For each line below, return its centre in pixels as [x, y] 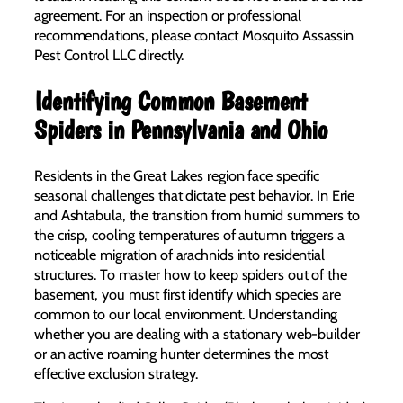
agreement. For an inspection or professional [168, 16]
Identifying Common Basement [171, 101]
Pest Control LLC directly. [109, 55]
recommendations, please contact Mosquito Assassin [194, 36]
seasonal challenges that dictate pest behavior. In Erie [194, 195]
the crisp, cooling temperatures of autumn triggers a [189, 234]
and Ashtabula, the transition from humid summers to [197, 215]
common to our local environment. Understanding [186, 313]
